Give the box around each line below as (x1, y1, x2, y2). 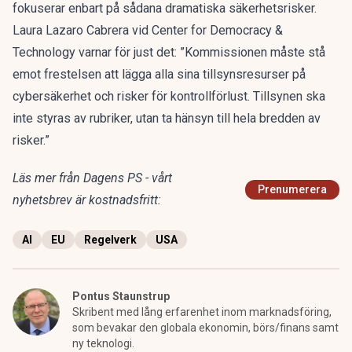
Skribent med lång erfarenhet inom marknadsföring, (72, 306, 332, 318)
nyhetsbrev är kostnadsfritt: (13, 192, 161, 207)
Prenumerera (258, 183, 327, 196)
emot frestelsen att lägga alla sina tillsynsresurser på (13, 67, 306, 82)
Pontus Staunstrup (72, 290, 170, 302)
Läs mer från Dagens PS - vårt (13, 170, 172, 185)
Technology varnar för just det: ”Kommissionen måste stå (13, 45, 325, 60)
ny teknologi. (72, 337, 134, 350)
